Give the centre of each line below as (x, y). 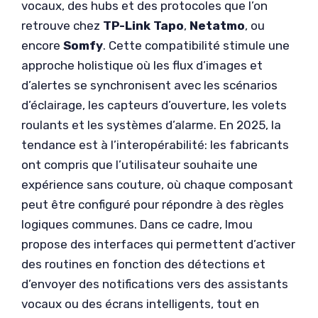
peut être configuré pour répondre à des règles (153, 204)
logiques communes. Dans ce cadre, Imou (137, 224)
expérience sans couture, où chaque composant (157, 185)
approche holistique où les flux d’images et (142, 65)
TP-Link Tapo (143, 26)
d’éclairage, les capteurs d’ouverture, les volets (154, 105)
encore (42, 45)
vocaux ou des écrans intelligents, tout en (140, 304)
